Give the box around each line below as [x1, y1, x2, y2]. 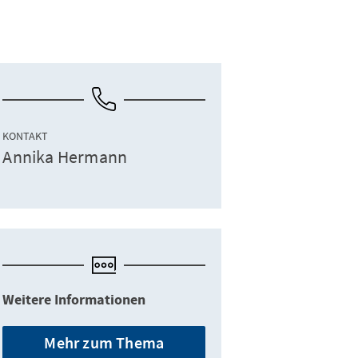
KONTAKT [2, 129, 49, 144]
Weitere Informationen [2, 290, 146, 311]
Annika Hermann [2, 145, 128, 169]
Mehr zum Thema [44, 332, 165, 353]
